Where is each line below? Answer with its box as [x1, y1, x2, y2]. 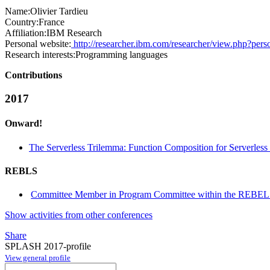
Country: [5, 17, 39, 28]
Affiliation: [5, 28, 46, 39]
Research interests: [5, 49, 75, 60]
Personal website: [5, 39, 71, 49]
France [39, 17, 64, 28]
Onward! [5, 118, 42, 129]
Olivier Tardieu [30, 6, 88, 17]
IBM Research [46, 28, 102, 39]
